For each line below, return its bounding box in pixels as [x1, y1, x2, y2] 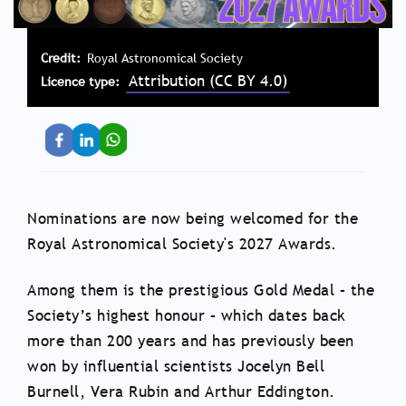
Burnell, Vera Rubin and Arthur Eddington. [27, 382, 335, 403]
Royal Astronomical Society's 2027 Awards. [27, 234, 337, 256]
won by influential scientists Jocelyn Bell [27, 356, 324, 378]
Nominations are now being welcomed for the [27, 208, 358, 230]
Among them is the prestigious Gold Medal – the [27, 280, 374, 302]
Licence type [41, 73, 116, 91]
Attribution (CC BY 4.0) [129, 71, 288, 92]
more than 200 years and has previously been [27, 331, 354, 353]
